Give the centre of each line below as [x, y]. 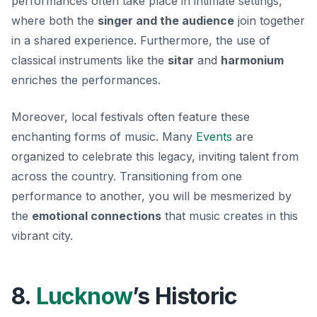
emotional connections [97, 215]
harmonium [252, 60]
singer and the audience [166, 20]
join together [270, 20]
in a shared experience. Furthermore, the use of [141, 40]
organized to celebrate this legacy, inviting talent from [155, 156]
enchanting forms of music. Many [104, 136]
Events [214, 136]
